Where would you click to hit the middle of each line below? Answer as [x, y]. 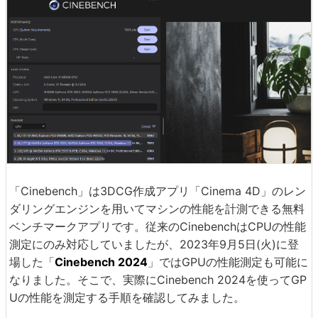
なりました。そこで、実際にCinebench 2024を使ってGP [158, 279]
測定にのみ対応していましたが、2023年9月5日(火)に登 [154, 244]
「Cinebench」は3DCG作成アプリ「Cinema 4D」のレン [158, 191]
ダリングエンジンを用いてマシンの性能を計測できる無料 [157, 208]
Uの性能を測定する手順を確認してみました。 [127, 297]
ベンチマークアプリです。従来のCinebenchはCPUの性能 [158, 226]
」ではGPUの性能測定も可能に [228, 262]
